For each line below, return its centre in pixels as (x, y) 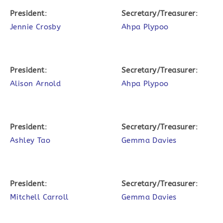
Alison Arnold (36, 84)
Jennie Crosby (36, 27)
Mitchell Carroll (39, 197)
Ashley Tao (30, 140)
